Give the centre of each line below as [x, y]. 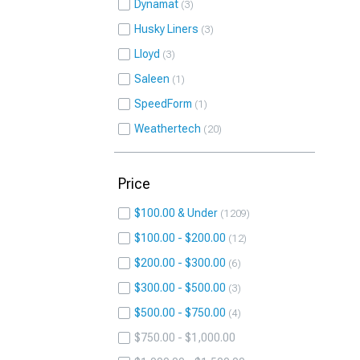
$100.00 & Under [176, 213]
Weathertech [168, 129]
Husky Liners [166, 29]
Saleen [152, 79]
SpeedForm [163, 104]
